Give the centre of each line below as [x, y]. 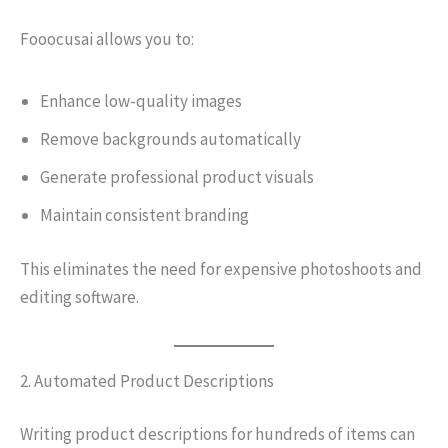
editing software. [79, 296]
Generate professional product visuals [177, 177]
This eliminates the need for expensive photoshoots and [221, 268]
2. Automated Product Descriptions [147, 380]
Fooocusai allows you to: [107, 39]
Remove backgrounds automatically [170, 139]
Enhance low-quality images [141, 101]
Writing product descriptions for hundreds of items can [217, 434]
